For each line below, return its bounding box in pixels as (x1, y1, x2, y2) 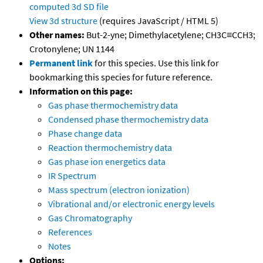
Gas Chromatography (48, 212, 132, 224)
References (48, 226, 92, 238)
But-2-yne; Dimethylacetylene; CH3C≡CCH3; (85, 29, 255, 41)
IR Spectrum (48, 170, 96, 182)
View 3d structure (29, 15, 97, 27)
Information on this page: (29, 85, 133, 97)
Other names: (29, 29, 85, 41)
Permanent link (29, 57, 93, 69)
